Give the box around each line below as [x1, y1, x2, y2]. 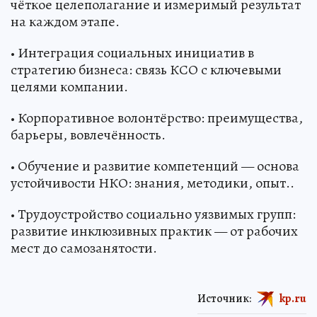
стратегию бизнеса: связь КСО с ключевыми [11, 59, 282, 79]
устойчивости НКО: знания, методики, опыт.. [11, 173, 294, 192]
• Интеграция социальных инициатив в [11, 42, 254, 62]
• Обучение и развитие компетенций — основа [11, 156, 299, 175]
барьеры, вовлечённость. [11, 125, 166, 144]
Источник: [197, 290, 251, 306]
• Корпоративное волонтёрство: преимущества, [11, 108, 303, 127]
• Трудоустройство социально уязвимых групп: [11, 204, 296, 224]
